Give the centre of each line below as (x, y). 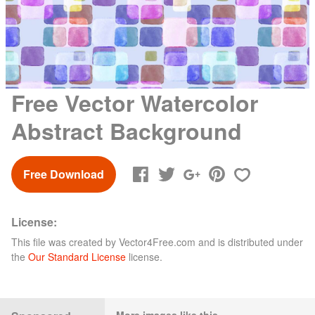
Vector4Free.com (157, 242)
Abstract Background (127, 130)
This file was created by (65, 242)
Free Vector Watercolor (135, 102)
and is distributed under (249, 242)
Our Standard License (77, 256)
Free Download (64, 174)
